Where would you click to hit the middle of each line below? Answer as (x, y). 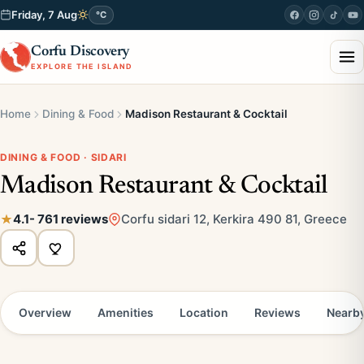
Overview (45, 312)
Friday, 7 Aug (44, 15)
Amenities (126, 312)
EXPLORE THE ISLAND (82, 66)
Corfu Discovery (81, 52)
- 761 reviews (69, 219)
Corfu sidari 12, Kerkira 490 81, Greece (234, 219)
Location (204, 312)
